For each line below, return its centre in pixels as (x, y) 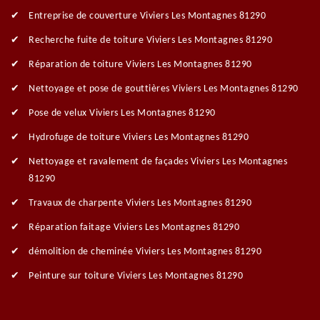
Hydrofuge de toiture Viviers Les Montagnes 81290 (139, 137)
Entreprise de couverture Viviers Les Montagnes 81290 (147, 16)
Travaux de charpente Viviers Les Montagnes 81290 (140, 203)
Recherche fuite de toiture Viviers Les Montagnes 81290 (150, 40)
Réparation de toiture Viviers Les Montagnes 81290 (140, 64)
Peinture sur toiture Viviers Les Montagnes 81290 (136, 276)
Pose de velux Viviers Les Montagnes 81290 (122, 113)
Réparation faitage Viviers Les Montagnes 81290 (134, 227)
